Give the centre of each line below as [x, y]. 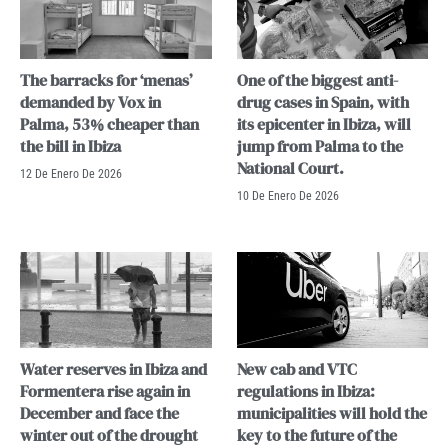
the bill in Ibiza [70, 146]
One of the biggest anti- [317, 80]
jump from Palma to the [319, 146]
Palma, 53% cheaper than [109, 124]
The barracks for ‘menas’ [106, 80]
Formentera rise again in [105, 391]
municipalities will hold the [331, 413]
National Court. [290, 168]
